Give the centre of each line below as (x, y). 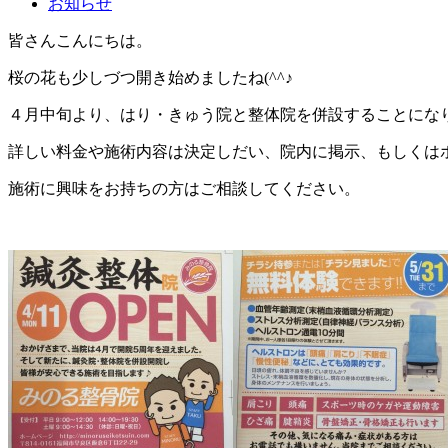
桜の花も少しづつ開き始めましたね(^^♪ (150, 78)
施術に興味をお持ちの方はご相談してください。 (184, 189)
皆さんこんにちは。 (80, 41)
